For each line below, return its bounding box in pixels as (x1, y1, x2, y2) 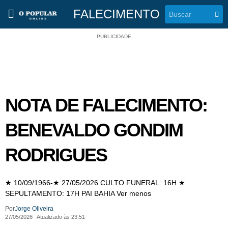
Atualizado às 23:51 (36, 214, 85, 220)
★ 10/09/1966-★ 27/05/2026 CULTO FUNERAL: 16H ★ (5, 179, 185, 187)
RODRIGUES (5, 145, 107, 165)
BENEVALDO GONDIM (5, 120, 183, 140)
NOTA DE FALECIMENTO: (5, 95, 207, 116)
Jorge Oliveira (15, 205, 53, 213)
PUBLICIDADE (97, 34, 131, 39)
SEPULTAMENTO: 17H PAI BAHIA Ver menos (5, 189, 151, 197)
